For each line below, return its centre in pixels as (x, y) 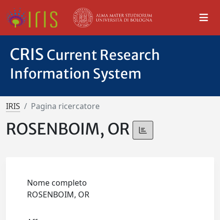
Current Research (103, 55)
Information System (76, 74)
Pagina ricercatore (65, 106)
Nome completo (57, 183)
